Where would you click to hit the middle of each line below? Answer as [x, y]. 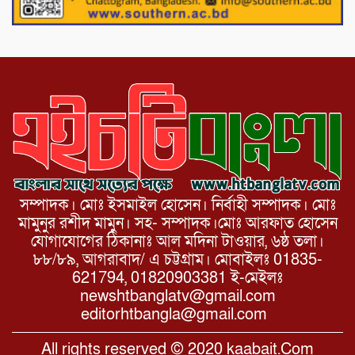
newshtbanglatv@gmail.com [177, 297]
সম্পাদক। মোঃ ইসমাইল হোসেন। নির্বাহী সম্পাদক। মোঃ [177, 206]
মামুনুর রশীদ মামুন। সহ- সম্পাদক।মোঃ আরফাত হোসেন [177, 224]
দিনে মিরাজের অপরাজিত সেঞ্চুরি [195, 22]
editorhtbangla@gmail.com [177, 315]
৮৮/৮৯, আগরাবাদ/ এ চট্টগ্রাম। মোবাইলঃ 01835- [177, 260]
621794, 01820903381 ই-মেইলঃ [177, 279]
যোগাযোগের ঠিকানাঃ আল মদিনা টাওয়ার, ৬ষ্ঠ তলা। [177, 242]
